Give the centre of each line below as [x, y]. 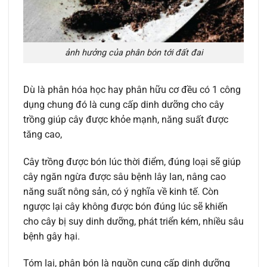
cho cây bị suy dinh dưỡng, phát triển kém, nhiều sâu [133, 221]
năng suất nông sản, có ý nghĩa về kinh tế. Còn [121, 191]
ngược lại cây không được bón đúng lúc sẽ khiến [125, 206]
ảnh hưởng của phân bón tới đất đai [133, 53]
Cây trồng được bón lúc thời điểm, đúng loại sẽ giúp [132, 162]
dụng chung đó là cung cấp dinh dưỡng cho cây [124, 104]
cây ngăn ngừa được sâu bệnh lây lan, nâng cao [125, 176]
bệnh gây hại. [52, 236]
